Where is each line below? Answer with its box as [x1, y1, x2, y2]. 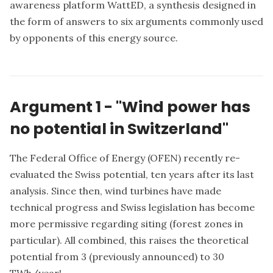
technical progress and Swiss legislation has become [10, 201, 255, 214]
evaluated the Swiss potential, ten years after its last [10, 168, 254, 181]
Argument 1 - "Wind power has [10, 95, 250, 118]
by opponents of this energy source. [10, 31, 178, 44]
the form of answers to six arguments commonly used [10, 15, 263, 27]
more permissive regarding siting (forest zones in [10, 218, 243, 230]
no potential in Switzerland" [10, 117, 229, 140]
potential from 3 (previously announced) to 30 [10, 250, 224, 263]
